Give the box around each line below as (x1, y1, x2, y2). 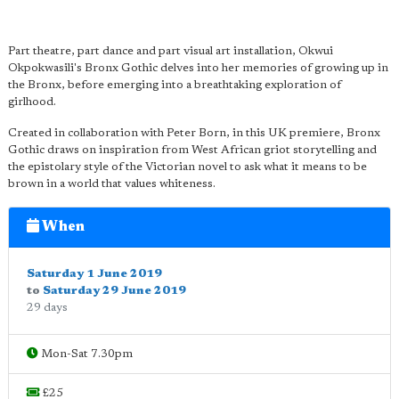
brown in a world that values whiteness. (8, 178, 216, 190)
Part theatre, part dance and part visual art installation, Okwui (8, 45, 333, 57)
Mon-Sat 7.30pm (38, 348, 133, 360)
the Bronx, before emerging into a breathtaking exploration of (8, 79, 341, 91)
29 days (27, 302, 68, 313)
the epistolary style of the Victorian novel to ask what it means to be (8, 161, 367, 173)
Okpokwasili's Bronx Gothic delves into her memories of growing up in (8, 62, 388, 74)
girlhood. (8, 96, 56, 108)
